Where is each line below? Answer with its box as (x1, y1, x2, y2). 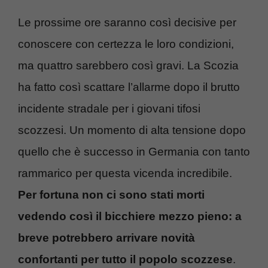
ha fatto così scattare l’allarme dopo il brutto (18, 81, 240, 94)
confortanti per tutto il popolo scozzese (18, 253, 233, 266)
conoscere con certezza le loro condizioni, (18, 38, 234, 51)
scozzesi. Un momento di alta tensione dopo (18, 124, 246, 137)
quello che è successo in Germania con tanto (18, 145, 250, 159)
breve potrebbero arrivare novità (18, 232, 195, 245)
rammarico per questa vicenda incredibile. (18, 167, 232, 180)
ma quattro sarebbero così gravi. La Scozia (18, 59, 239, 72)
